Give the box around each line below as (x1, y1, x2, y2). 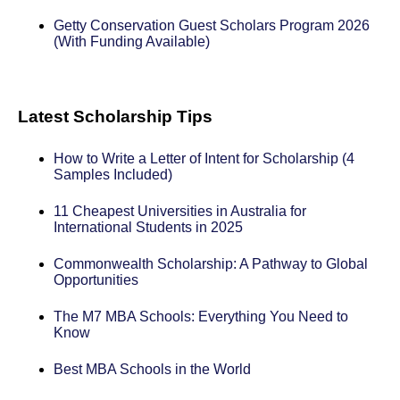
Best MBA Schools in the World (53, 362, 251, 378)
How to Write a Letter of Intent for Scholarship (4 (53, 151, 354, 167)
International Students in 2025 (53, 220, 243, 236)
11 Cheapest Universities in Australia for (53, 204, 306, 220)
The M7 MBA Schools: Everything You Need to (53, 309, 348, 325)
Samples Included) (53, 167, 172, 183)
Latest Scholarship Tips (17, 107, 212, 127)
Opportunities (53, 272, 138, 288)
